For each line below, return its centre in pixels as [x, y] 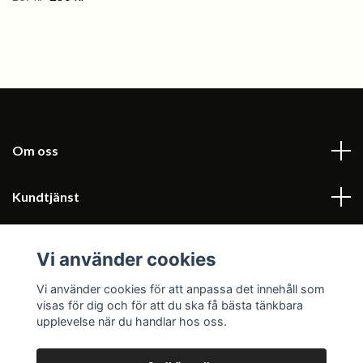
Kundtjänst [46, 196]
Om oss [35, 150]
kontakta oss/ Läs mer [79, 243]
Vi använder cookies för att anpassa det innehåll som [180, 288]
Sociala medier [56, 289]
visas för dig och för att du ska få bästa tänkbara [169, 305]
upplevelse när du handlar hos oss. [131, 321]
